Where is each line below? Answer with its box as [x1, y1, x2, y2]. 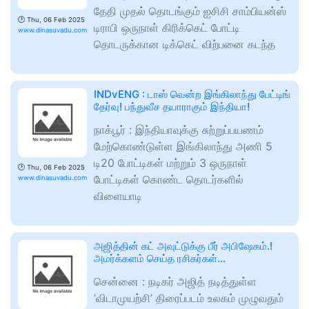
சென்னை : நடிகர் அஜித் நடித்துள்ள [94, 275, 257, 289]
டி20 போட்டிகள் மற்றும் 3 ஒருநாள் [94, 156, 247, 170]
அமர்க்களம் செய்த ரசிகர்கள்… [94, 252, 226, 266]
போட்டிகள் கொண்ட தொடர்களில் [94, 172, 243, 187]
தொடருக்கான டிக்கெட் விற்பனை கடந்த [94, 37, 275, 52]
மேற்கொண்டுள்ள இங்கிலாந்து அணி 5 [94, 139, 272, 154]
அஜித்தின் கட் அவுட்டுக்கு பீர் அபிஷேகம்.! [94, 239, 272, 253]
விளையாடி [94, 189, 142, 203]
